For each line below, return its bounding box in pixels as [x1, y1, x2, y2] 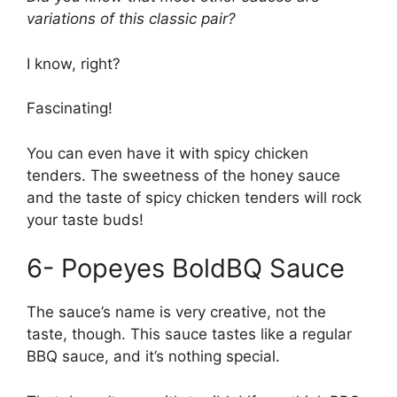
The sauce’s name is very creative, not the [27, 303, 326, 321]
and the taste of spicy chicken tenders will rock [27, 188, 362, 206]
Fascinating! [27, 99, 113, 117]
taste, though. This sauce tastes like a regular [27, 325, 352, 343]
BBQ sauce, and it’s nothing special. [27, 347, 284, 365]
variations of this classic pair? [27, 10, 236, 27]
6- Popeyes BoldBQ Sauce [27, 253, 345, 284]
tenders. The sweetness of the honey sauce [27, 166, 340, 184]
